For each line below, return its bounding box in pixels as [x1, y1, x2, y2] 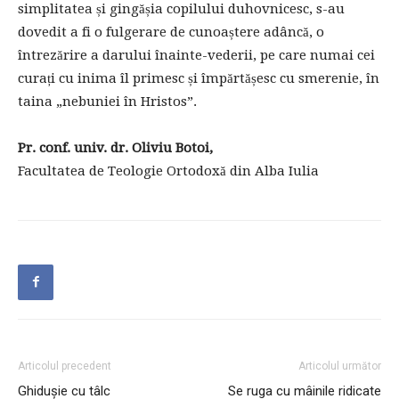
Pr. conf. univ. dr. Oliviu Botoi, [18, 139, 213, 156]
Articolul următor [298, 359, 381, 372]
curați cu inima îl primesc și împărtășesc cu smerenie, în [18, 69, 379, 86]
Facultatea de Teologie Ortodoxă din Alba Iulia [18, 162, 319, 179]
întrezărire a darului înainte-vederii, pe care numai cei [18, 46, 375, 63]
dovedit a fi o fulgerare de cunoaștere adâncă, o [18, 23, 324, 40]
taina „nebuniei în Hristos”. [18, 93, 197, 110]
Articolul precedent [18, 359, 111, 372]
